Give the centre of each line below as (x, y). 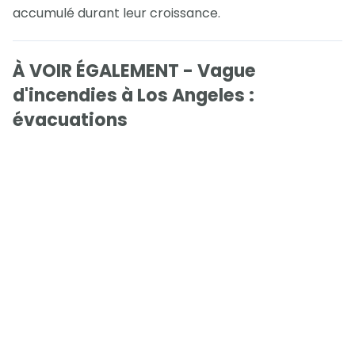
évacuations (70, 120)
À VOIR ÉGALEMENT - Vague (134, 71)
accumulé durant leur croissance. (116, 13)
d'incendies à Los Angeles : (134, 96)
